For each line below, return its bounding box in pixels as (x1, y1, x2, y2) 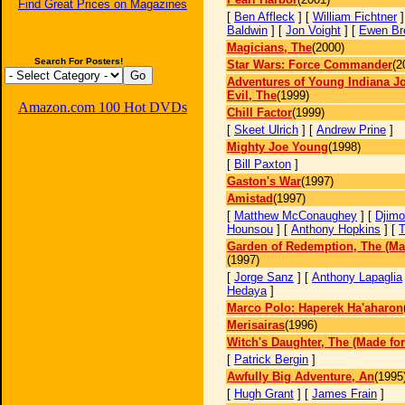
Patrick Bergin (234, 353, 308, 366)
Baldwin (227, 24, 268, 37)
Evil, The (227, 89, 277, 102)
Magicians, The (227, 41, 312, 54)
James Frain (312, 387, 377, 400)
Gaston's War (227, 174, 301, 188)
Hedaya (227, 284, 267, 297)
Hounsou (227, 222, 273, 236)
